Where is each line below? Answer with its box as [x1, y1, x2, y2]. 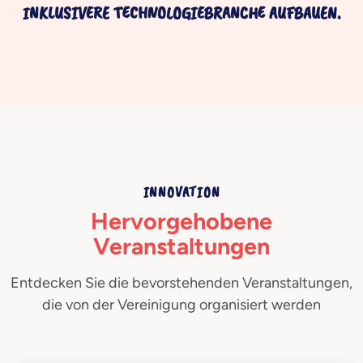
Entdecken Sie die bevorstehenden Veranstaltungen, [11, 273, 352, 292]
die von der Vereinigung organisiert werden [42, 295, 321, 314]
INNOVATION [143, 182, 220, 201]
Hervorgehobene [91, 207, 272, 235]
